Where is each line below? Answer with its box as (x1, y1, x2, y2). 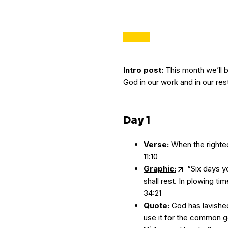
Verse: (144, 139, 169, 149)
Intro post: (123, 65, 163, 75)
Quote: (144, 201, 169, 210)
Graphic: (144, 164, 176, 174)
